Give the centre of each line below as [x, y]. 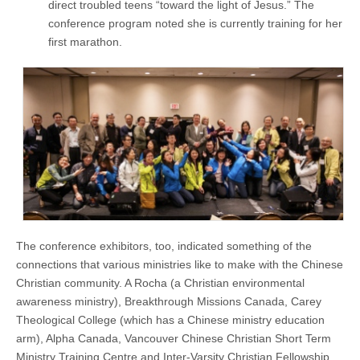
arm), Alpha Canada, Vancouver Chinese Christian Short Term [174, 339]
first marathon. [85, 42]
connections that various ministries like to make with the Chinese [180, 265]
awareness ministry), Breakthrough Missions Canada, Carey [169, 302]
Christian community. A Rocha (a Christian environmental [160, 283]
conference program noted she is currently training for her [195, 24]
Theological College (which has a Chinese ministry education [170, 320]
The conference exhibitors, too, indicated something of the [164, 246]
